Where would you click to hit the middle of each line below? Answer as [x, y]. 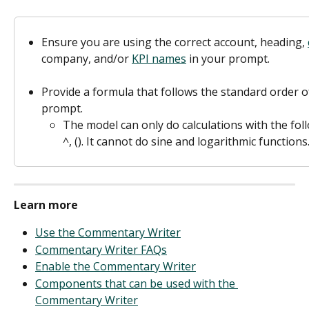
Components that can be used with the [137, 283]
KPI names [159, 58]
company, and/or [87, 58]
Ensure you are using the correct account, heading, [175, 42]
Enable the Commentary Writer [116, 267]
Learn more [46, 205]
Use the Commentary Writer [108, 233]
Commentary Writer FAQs [101, 249]
